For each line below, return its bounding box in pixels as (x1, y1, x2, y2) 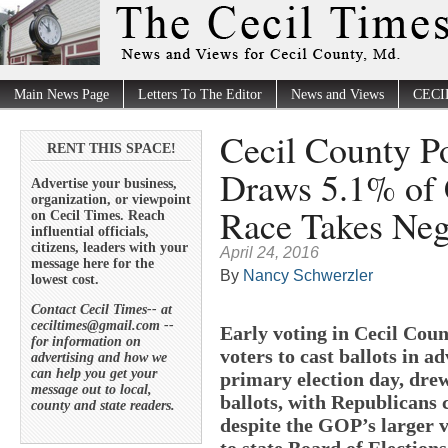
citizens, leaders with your (31, 239, 188, 255)
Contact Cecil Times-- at (31, 301, 172, 317)
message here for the (31, 255, 154, 271)
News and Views (291, 87, 384, 103)
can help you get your (31, 365, 157, 381)
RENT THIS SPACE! (46, 140, 176, 156)
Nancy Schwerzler (243, 266, 373, 284)
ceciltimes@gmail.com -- (31, 317, 174, 333)
